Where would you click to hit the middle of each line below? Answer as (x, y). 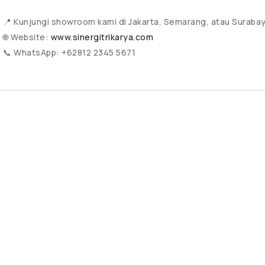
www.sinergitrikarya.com (102, 37)
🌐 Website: (27, 37)
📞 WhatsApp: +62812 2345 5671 (69, 52)
